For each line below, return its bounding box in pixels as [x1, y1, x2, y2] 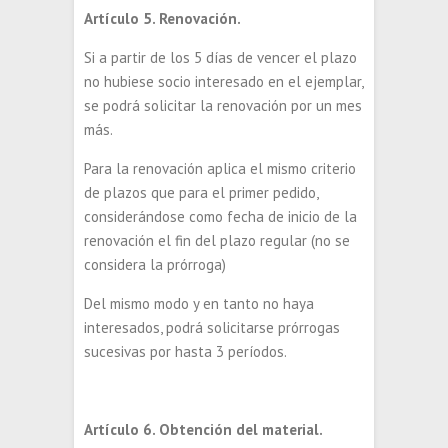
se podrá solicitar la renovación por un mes [84, 96, 362, 115]
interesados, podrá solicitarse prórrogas [84, 318, 340, 337]
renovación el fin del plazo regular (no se [84, 231, 350, 250]
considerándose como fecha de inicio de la [84, 207, 357, 226]
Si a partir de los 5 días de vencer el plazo [84, 48, 357, 67]
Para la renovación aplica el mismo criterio [84, 159, 356, 178]
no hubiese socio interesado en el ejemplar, [84, 72, 363, 91]
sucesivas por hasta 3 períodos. [84, 342, 287, 361]
